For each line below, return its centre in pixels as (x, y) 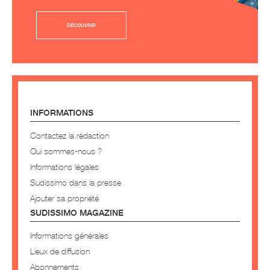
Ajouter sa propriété (64, 198)
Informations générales (69, 235)
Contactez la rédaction (70, 135)
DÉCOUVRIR (81, 25)
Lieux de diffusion (60, 251)
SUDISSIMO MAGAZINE (77, 212)
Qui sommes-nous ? (66, 151)
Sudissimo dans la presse (76, 182)
